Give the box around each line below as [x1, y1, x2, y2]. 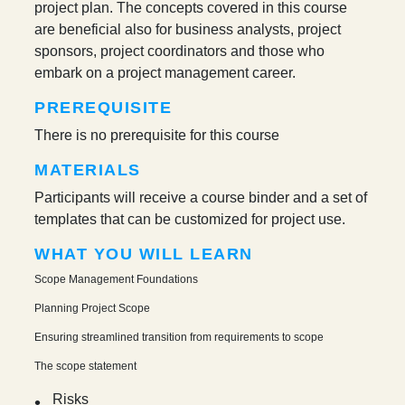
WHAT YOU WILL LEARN [34, 245, 253, 264]
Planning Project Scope [34, 302, 151, 316]
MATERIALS [34, 161, 141, 180]
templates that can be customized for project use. [34, 212, 346, 228]
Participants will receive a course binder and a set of [34, 190, 368, 206]
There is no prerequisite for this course [34, 127, 280, 144]
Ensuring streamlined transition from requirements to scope [34, 331, 325, 344]
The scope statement [34, 360, 137, 373]
